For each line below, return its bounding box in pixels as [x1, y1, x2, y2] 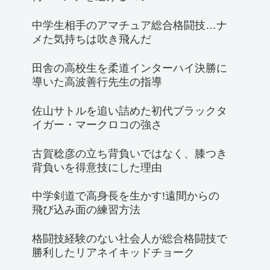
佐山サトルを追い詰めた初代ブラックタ [32, 104, 227, 117]
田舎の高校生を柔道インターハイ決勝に [32, 61, 227, 74]
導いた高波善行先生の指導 [32, 75, 162, 88]
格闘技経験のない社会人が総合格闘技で [32, 233, 227, 245]
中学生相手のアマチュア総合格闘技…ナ [32, 19, 227, 32]
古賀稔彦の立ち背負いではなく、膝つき [32, 147, 227, 160]
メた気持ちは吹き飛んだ [32, 33, 151, 46]
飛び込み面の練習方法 [32, 204, 140, 216]
